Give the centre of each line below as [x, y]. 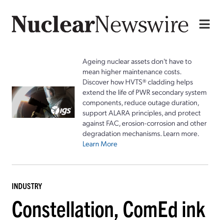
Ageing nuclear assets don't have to [137, 61]
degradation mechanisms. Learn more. [141, 133]
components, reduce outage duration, [141, 102]
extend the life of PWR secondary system [145, 92]
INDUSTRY [27, 185]
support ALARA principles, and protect [142, 112]
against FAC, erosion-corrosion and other [145, 123]
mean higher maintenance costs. [132, 71]
